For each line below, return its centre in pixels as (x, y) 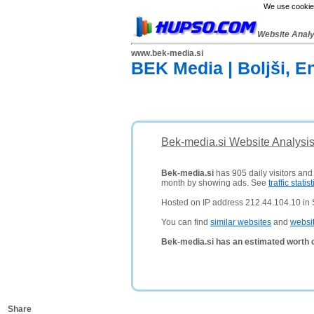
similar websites (241, 222)
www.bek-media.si (167, 53)
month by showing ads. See (215, 183)
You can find (186, 222)
